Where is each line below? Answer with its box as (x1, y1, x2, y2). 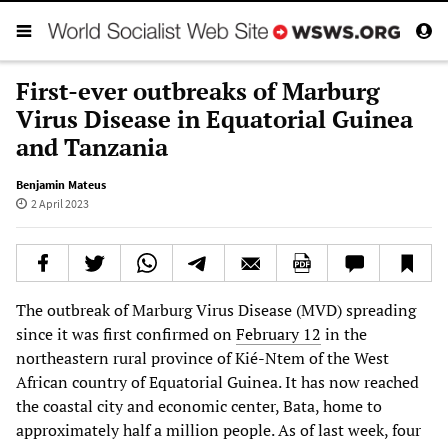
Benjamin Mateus (16, 176, 106, 192)
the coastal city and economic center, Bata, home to (16, 394, 382, 417)
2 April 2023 (30, 195, 89, 211)
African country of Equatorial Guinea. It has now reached (16, 370, 419, 393)
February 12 (236, 322, 321, 345)
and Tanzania (16, 130, 168, 163)
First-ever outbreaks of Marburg (16, 74, 380, 107)
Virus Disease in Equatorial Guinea (16, 102, 413, 135)
